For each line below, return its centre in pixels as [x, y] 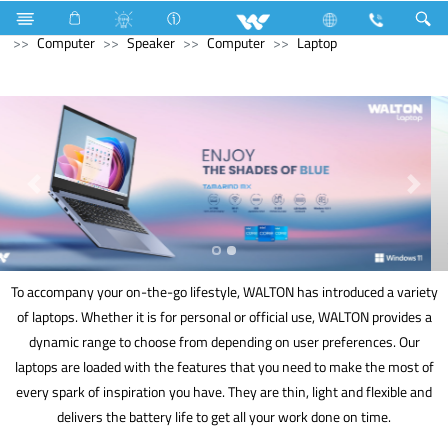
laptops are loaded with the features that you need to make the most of [224, 366]
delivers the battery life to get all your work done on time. [224, 416]
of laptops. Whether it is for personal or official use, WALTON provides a [224, 316]
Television [82, 17]
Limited [165, 17]
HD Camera [405, 17]
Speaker [151, 42]
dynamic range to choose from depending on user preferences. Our [224, 341]
